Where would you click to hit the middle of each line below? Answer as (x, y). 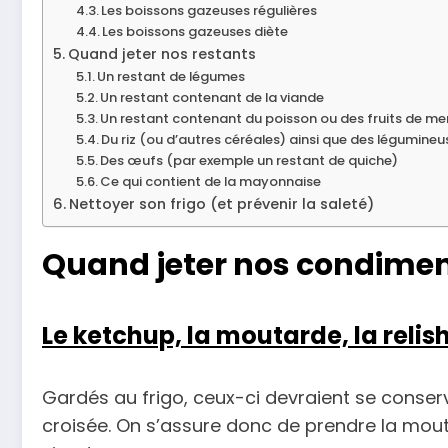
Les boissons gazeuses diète (195, 31)
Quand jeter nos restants (161, 53)
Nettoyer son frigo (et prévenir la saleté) (221, 203)
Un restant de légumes (171, 76)
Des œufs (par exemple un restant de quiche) (249, 160)
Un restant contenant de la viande (212, 97)
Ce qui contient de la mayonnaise (211, 181)
